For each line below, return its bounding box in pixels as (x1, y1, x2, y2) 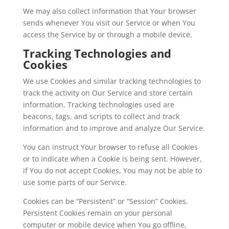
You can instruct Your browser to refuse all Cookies (22, 142, 198, 152)
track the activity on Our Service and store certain (22, 88, 193, 98)
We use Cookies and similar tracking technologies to (22, 76, 201, 86)
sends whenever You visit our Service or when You (22, 18, 195, 28)
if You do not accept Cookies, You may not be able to (22, 166, 202, 175)
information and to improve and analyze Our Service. (22, 123, 205, 133)
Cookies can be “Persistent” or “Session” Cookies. (22, 196, 188, 206)
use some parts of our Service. (22, 177, 127, 187)
